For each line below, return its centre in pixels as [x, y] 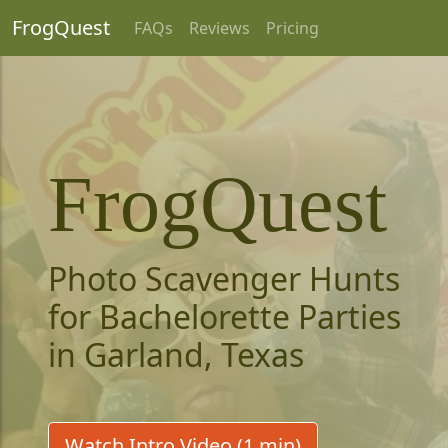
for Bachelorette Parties [224, 316]
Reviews [219, 28]
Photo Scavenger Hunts [224, 278]
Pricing [292, 28]
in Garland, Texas [176, 354]
